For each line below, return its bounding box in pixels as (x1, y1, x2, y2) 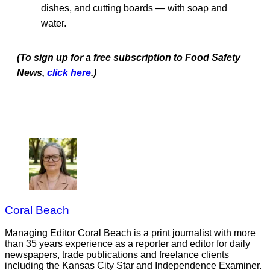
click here (47, 67, 91, 78)
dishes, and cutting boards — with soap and (41, 3, 227, 14)
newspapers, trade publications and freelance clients (5, 250, 229, 260)
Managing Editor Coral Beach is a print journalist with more (5, 228, 256, 239)
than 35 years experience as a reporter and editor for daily (5, 239, 250, 250)
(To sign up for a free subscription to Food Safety (17, 52, 240, 63)
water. (41, 18, 66, 29)
